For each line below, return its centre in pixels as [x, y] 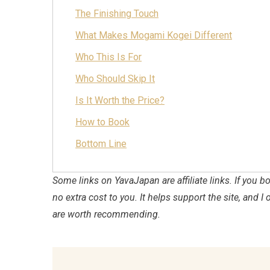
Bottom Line [101, 144]
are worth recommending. [106, 215]
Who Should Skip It [115, 79]
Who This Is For [108, 57]
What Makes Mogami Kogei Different [154, 36]
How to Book [102, 122]
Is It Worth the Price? [120, 101]
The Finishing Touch [117, 14]
